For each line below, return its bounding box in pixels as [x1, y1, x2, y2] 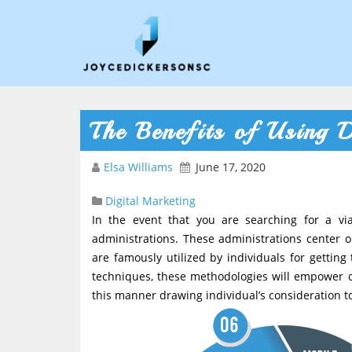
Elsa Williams [104, 159, 176, 174]
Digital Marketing [105, 193, 196, 208]
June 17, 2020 [196, 159, 266, 174]
